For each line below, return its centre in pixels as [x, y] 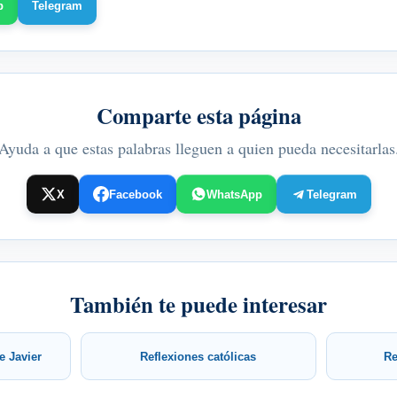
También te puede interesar [198, 304]
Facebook [135, 194]
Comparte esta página [198, 116]
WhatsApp [234, 194]
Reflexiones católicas [198, 356]
